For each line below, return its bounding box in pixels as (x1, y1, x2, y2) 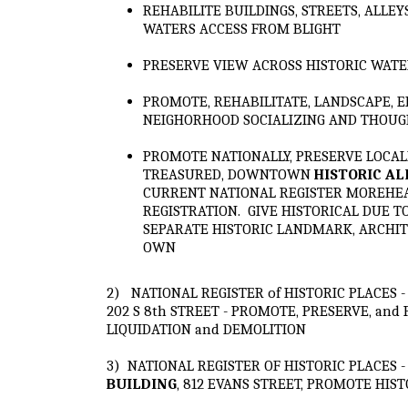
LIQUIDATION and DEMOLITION (107, 320, 306, 338)
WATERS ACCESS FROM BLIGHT (143, 19, 341, 37)
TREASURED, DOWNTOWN (143, 165, 314, 183)
